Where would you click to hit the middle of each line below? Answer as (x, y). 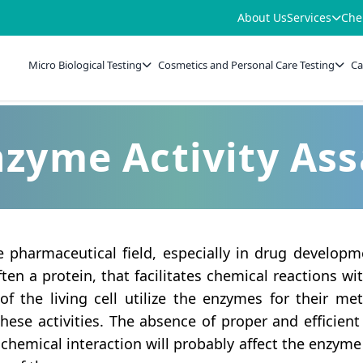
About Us (262, 17)
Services (309, 17)
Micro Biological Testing (85, 64)
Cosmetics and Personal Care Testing (247, 64)
